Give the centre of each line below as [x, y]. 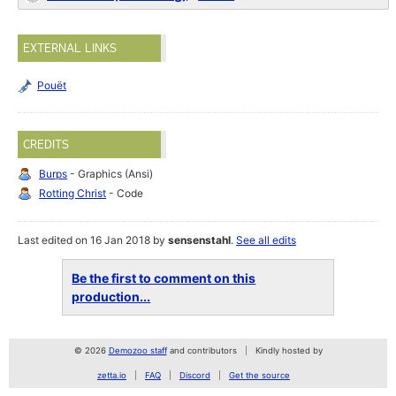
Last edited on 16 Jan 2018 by [93, 240]
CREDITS [46, 145]
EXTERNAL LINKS [70, 48]
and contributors [202, 351]
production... [111, 297]
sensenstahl [200, 240]
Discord [195, 376]
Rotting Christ [73, 194]
